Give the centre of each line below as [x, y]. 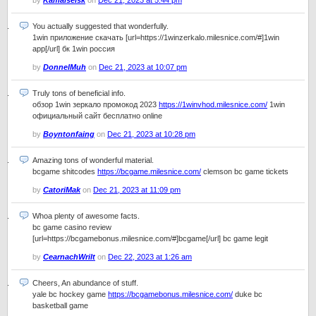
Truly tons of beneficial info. [79, 93]
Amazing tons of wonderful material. [93, 160]
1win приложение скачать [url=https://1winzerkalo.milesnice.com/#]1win [156, 37]
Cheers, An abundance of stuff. [85, 283]
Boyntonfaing [69, 134]
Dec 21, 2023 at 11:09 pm [137, 190]
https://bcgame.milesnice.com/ [149, 171]
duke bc [248, 294]
